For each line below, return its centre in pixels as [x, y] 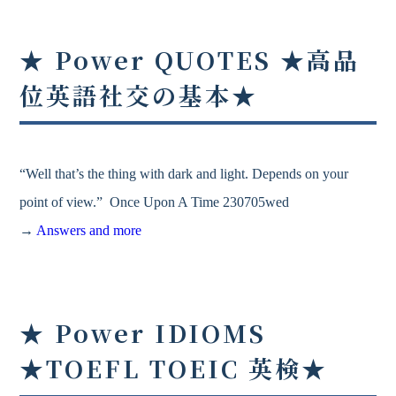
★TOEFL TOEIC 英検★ [174, 369]
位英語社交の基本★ [139, 95]
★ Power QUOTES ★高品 [190, 59]
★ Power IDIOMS [143, 333]
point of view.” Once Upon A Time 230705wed [155, 202]
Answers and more [89, 231]
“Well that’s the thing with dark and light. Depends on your [184, 174]
